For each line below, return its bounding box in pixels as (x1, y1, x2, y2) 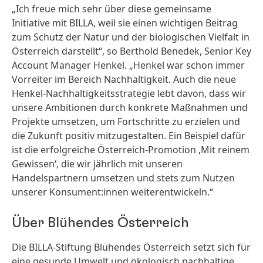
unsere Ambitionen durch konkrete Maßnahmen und (12, 101, 248, 114)
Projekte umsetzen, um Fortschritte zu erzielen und (12, 115, 240, 128)
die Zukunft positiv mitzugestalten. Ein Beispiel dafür (12, 129, 245, 142)
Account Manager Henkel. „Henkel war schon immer (12, 59, 245, 72)
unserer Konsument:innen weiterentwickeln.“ (12, 186, 213, 198)
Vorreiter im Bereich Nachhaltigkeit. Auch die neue (12, 73, 236, 86)
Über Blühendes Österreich (12, 216, 189, 230)
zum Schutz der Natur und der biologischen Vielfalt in (12, 31, 249, 43)
